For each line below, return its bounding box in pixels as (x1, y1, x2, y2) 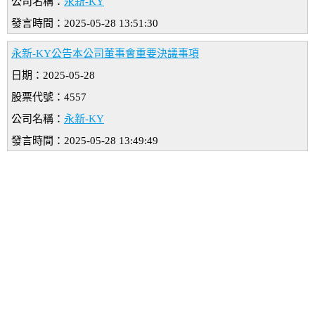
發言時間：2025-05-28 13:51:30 (11, 18, 158, 30)
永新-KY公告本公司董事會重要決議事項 (11, 48, 199, 60)
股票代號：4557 (11, 91, 86, 103)
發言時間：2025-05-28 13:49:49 (11, 135, 158, 147)
